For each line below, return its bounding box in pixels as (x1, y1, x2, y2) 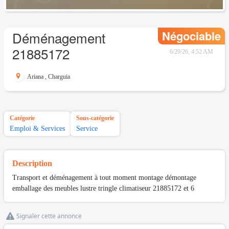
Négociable (162, 28, 221, 44)
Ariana (27, 73, 43, 80)
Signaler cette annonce (16, 212, 82, 221)
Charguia (48, 73, 70, 80)
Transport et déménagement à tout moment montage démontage (12, 174, 196, 182)
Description (12, 159, 52, 168)
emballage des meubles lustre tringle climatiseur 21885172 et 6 (12, 185, 194, 193)
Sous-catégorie (76, 114, 114, 122)
